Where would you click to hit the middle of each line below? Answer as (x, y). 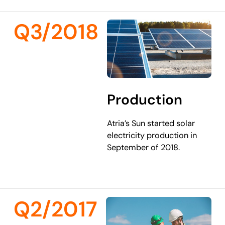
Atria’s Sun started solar (151, 124)
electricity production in (152, 136)
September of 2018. (145, 148)
